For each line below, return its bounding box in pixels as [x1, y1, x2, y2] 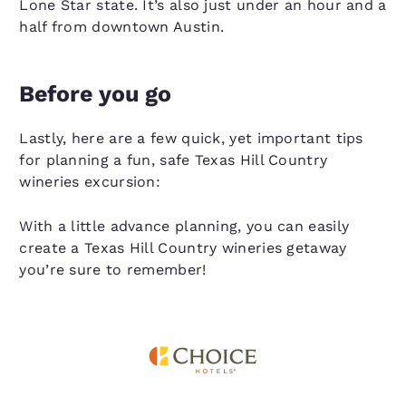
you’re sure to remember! [19, 261, 207, 279]
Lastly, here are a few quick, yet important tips [19, 130, 363, 148]
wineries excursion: [19, 173, 161, 191]
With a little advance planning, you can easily [19, 217, 350, 236]
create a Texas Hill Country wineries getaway [19, 239, 347, 257]
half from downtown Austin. [19, 18, 225, 36]
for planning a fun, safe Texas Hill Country [19, 151, 328, 169]
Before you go [19, 81, 172, 108]
